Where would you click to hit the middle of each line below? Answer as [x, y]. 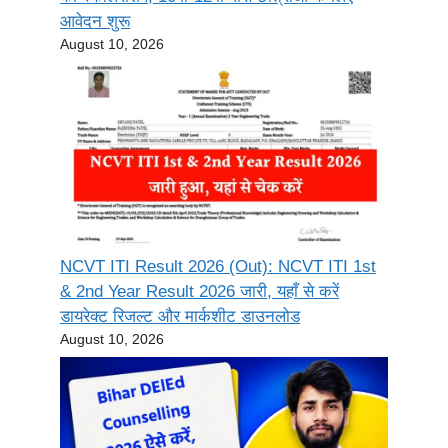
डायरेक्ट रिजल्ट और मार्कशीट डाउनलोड [180, 316]
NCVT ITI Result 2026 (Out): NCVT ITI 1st [218, 266]
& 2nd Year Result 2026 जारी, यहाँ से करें [199, 291]
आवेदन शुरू [95, 21]
